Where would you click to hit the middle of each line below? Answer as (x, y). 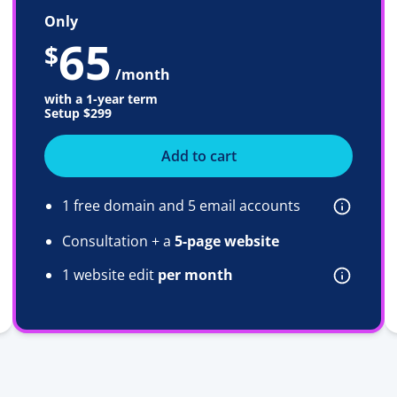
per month (195, 274)
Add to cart (198, 156)
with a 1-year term (101, 98)
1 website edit (110, 274)
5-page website (227, 241)
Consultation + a (118, 241)
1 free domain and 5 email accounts (181, 205)
